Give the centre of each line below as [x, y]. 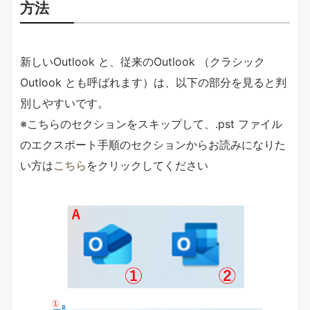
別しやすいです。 [64, 103]
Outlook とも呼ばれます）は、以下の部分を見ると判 [153, 83]
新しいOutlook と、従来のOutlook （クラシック [143, 62]
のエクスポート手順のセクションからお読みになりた [153, 145]
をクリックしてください [147, 166]
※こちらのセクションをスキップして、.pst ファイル [151, 124]
